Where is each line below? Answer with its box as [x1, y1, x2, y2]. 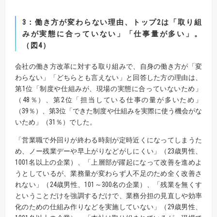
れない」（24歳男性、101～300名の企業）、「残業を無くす [15, 181, 202, 189]
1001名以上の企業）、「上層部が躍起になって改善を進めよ [15, 158, 202, 167]
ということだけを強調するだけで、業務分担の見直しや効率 [15, 192, 202, 200]
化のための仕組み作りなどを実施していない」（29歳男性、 [15, 203, 202, 211]
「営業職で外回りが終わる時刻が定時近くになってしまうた [15, 136, 202, 144]
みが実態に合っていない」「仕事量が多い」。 [22, 30, 202, 39]
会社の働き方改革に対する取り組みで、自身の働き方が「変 [15, 62, 202, 71]
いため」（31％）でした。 [15, 118, 96, 126]
